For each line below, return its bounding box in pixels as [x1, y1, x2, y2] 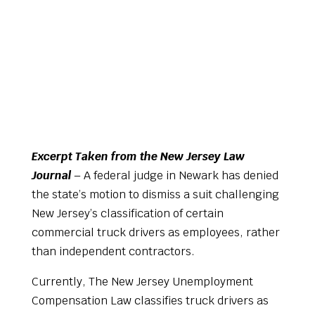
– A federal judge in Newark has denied [70, 168, 278, 184]
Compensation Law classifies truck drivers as [31, 293, 269, 309]
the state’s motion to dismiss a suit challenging [31, 187, 279, 202]
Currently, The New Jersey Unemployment [31, 274, 253, 290]
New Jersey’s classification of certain [31, 206, 224, 221]
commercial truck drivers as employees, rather [31, 225, 280, 240]
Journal [31, 168, 71, 184]
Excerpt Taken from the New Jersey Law [31, 149, 245, 165]
